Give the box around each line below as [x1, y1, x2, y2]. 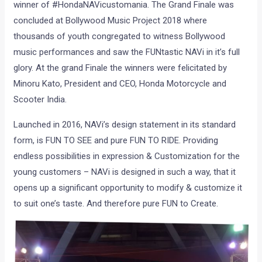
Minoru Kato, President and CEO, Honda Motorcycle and [13, 78, 227, 89]
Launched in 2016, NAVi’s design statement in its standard [13, 119, 236, 130]
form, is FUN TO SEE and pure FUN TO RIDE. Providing [13, 135, 219, 146]
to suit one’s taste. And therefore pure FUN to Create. [13, 198, 219, 209]
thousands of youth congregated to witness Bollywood [13, 31, 226, 42]
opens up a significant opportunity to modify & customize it [13, 182, 243, 194]
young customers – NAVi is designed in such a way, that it [13, 167, 236, 178]
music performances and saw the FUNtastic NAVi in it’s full [13, 47, 240, 58]
